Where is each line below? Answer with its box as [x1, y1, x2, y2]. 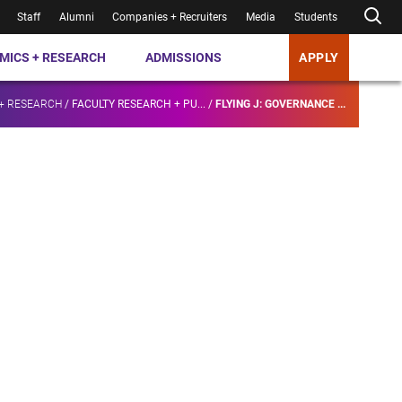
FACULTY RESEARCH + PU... [72, 98, 205, 111]
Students [294, 11, 338, 23]
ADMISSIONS [145, 49, 223, 65]
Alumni [58, 11, 94, 23]
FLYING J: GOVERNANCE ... [215, 98, 345, 111]
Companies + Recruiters [112, 11, 228, 23]
